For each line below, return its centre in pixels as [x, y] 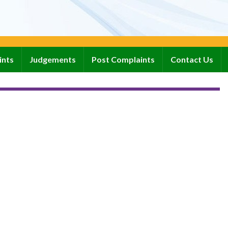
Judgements [53, 59]
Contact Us [192, 59]
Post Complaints [123, 59]
